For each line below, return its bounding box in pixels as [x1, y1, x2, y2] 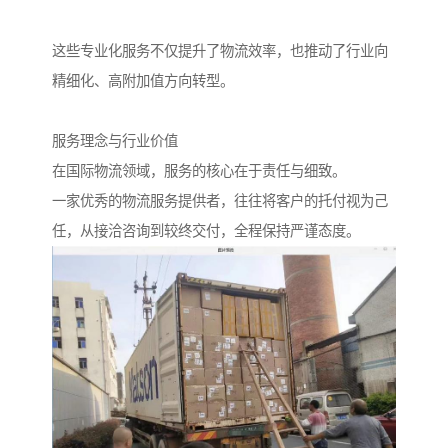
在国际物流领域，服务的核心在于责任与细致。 [52, 162, 346, 179]
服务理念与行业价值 [52, 132, 178, 149]
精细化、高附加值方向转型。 [52, 72, 234, 89]
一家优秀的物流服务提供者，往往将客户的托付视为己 [52, 192, 388, 209]
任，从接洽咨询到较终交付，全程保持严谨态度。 [52, 222, 360, 239]
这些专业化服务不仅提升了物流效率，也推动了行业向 [52, 42, 388, 59]
